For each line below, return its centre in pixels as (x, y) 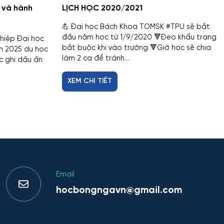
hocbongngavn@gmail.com (119, 190)
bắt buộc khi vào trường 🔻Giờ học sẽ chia (136, 48)
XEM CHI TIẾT (90, 81)
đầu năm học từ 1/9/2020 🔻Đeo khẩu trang (139, 37)
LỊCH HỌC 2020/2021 (102, 8)
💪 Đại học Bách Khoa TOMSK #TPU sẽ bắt (136, 27)
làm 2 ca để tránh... (95, 58)
